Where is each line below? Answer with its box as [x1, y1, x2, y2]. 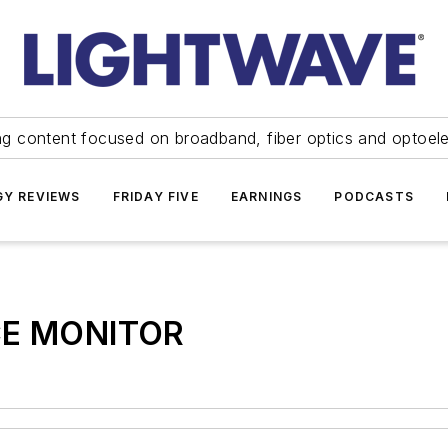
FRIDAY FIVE [112, 189, 199, 204]
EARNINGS [230, 189, 303, 204]
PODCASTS [334, 189, 414, 204]
